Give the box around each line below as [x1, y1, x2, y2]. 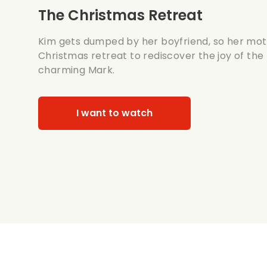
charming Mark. [38, 63, 115, 77]
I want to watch [76, 106, 153, 120]
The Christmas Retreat [38, 5, 203, 25]
